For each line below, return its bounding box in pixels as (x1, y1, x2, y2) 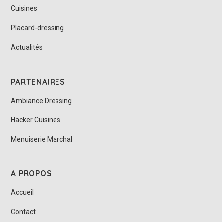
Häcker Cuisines (11, 115, 61, 124)
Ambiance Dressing (11, 96, 72, 105)
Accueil (11, 188, 34, 197)
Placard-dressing (11, 24, 64, 32)
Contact (11, 208, 36, 216)
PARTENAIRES (11, 77, 65, 87)
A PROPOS (11, 169, 52, 179)
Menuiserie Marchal (11, 135, 73, 144)
